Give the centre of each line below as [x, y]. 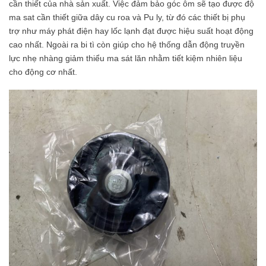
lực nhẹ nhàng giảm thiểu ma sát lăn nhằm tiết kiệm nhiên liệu [126, 58]
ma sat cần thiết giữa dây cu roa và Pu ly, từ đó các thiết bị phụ [127, 17]
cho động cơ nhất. [43, 72]
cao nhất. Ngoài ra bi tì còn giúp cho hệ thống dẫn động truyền [127, 44]
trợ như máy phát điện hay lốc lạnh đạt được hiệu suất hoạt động [131, 31]
